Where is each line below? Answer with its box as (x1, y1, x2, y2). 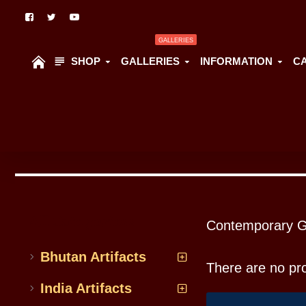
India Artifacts (40, 281, 132, 296)
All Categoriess (29, 212, 136, 233)
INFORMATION (200, 55, 273, 67)
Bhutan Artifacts (40, 249, 146, 264)
